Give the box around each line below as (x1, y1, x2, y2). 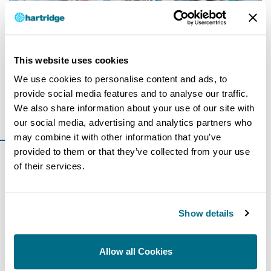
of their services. (14, 161, 85, 172)
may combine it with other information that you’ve (14, 132, 221, 143)
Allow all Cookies (99, 246, 172, 257)
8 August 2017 (9, 249, 67, 258)
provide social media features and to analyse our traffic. (14, 88, 249, 99)
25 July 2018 (9, 79, 61, 88)
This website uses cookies (14, 54, 129, 65)
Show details (178, 207, 234, 218)
